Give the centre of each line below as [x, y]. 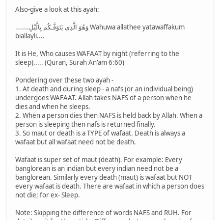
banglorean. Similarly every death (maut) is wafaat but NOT [104, 178]
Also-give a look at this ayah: [57, 10]
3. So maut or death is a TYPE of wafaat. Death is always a [100, 133]
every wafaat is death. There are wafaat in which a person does [110, 186]
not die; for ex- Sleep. [48, 195]
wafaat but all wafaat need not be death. [76, 142]
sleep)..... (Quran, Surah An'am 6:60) [70, 63]
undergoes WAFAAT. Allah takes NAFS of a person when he [103, 98]
